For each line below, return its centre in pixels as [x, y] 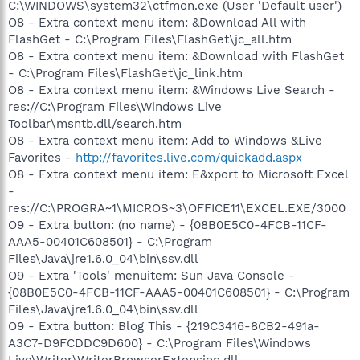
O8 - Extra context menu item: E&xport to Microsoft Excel [178, 174]
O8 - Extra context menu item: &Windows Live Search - [172, 90]
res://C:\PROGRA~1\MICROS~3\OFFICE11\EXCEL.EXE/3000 [177, 208]
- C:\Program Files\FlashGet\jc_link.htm [125, 73]
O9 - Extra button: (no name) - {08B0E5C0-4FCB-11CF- [168, 225]
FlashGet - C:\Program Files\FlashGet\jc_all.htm [150, 39]
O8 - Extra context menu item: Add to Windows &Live [165, 140]
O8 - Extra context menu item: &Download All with [157, 22]
